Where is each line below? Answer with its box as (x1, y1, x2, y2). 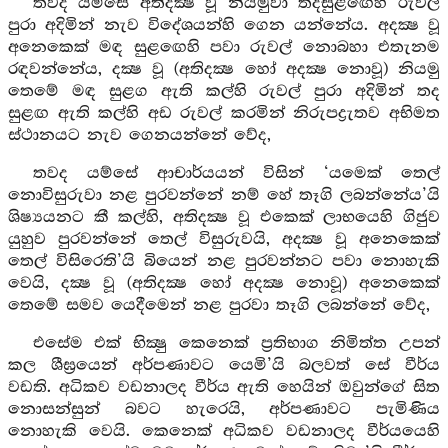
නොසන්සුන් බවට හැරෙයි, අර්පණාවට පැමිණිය (8, 400, 440, 419)
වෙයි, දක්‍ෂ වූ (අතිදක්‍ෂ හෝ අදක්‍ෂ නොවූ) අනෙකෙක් (8, 274, 440, 293)
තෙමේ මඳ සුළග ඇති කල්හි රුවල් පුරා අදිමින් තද (8, 82, 440, 101)
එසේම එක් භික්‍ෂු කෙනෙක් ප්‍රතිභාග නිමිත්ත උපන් (32, 334, 440, 353)
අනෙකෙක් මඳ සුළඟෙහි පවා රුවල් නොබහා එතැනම (8, 38, 440, 57)
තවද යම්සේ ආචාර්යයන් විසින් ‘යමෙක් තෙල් (32, 164, 440, 183)
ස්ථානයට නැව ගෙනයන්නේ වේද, (8, 126, 271, 145)
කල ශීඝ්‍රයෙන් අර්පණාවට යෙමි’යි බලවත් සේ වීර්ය (8, 356, 440, 375)
